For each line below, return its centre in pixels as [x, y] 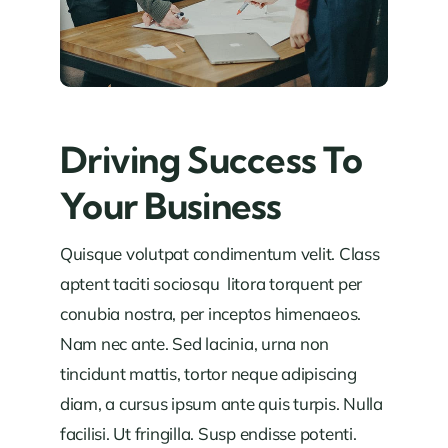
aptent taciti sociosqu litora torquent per [211, 283]
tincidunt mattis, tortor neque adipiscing [208, 373]
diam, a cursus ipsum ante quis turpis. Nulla [221, 403]
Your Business [170, 205]
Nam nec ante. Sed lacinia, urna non [194, 343]
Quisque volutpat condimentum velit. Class [219, 253]
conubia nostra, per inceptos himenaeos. [210, 313]
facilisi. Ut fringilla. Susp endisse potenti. [208, 433]
